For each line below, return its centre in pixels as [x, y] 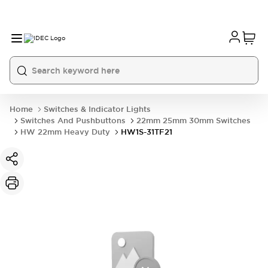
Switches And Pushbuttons [73, 121]
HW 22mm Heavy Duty [65, 132]
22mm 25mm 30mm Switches [194, 121]
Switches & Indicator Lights [97, 109]
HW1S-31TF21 [147, 132]
